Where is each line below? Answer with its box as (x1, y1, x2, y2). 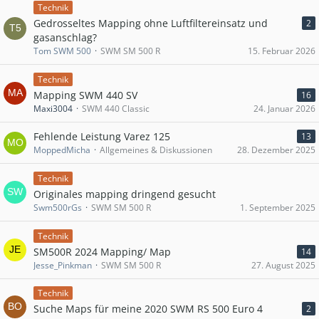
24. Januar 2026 (253, 103, 315, 115)
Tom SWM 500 (33, 45, 91, 58)
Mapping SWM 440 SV (33, 88, 137, 102)
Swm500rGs (33, 201, 82, 214)
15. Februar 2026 (248, 45, 315, 58)
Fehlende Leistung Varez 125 (33, 130, 170, 143)
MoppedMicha (33, 144, 90, 156)
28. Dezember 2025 (237, 144, 315, 156)
